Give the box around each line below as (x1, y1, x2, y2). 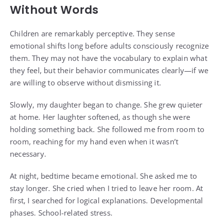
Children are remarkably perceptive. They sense (10, 28, 175, 39)
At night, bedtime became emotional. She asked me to (10, 171, 197, 181)
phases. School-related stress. (10, 208, 112, 218)
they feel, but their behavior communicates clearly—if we (10, 65, 209, 76)
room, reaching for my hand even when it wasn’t (10, 137, 179, 147)
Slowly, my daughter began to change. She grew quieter (10, 100, 203, 110)
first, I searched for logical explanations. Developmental (10, 195, 203, 206)
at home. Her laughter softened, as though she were (10, 112, 191, 122)
